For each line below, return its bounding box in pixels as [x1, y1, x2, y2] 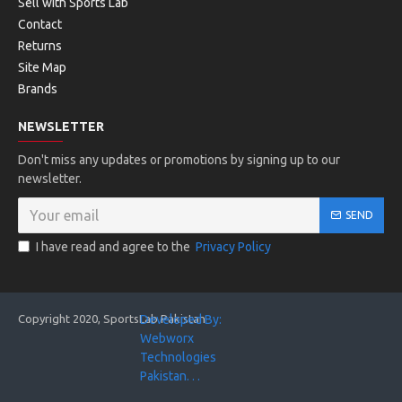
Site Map [18, 60, 66, 74]
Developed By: [139, 312, 222, 327]
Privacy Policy [196, 240, 271, 254]
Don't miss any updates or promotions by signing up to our [18, 153, 340, 167]
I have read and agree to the [36, 240, 193, 254]
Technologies [139, 350, 216, 364]
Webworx [139, 331, 194, 345]
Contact [18, 17, 62, 31]
